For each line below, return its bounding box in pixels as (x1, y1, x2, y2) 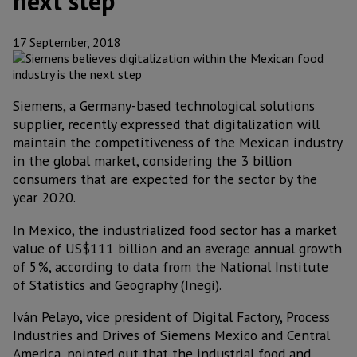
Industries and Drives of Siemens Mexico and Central (13, 326, 330, 345)
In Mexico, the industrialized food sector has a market (13, 220, 337, 239)
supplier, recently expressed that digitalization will (13, 115, 320, 134)
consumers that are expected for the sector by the (13, 170, 317, 189)
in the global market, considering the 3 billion (13, 151, 292, 171)
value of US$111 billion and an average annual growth (13, 238, 342, 257)
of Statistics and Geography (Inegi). (13, 275, 222, 294)
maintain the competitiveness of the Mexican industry (13, 133, 342, 152)
